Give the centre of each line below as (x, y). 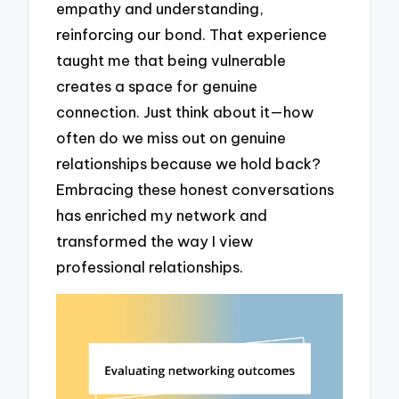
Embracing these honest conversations (195, 190)
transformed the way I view (155, 241)
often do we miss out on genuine (171, 138)
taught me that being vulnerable (171, 61)
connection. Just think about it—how (185, 112)
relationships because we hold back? (189, 164)
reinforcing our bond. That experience (192, 35)
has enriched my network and (162, 216)
